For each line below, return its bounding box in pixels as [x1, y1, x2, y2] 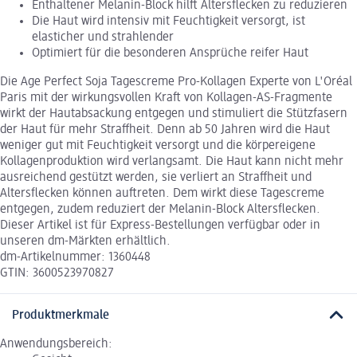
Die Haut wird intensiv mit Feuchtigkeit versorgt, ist [32, 15, 305, 29]
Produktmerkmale [12, 308, 109, 322]
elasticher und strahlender [32, 31, 174, 45]
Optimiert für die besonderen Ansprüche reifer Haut [32, 47, 308, 61]
